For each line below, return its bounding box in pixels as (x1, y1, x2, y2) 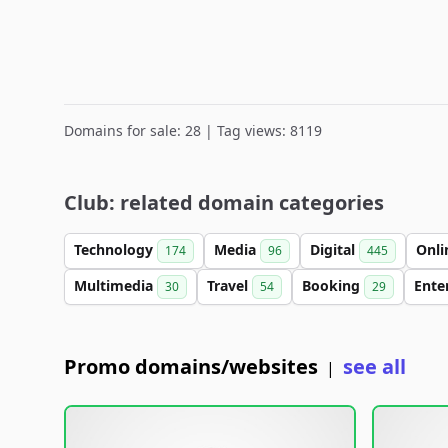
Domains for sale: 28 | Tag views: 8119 (64, 121, 322, 140)
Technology (74, 240, 157, 259)
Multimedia (74, 276, 157, 295)
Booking (302, 276, 364, 295)
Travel (207, 276, 252, 295)
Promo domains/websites (64, 353, 318, 380)
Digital (310, 240, 359, 259)
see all (343, 353, 406, 380)
